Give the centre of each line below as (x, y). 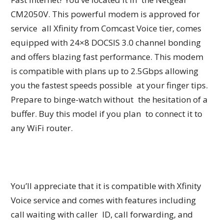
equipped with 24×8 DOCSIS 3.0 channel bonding (106, 43)
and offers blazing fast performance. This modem (107, 57)
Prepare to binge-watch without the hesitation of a (110, 100)
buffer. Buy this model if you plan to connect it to (107, 114)
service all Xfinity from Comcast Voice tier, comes (106, 28)
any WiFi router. (42, 128)
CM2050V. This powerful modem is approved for (106, 14)
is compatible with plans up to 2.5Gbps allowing (105, 71)
